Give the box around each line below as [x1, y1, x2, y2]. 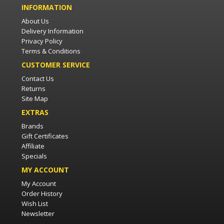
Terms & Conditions [21, 46, 80, 56]
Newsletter [21, 209, 54, 218]
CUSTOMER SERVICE [21, 60, 90, 70]
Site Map [21, 94, 48, 103]
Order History [21, 189, 62, 198]
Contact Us [21, 74, 54, 83]
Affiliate [21, 141, 44, 151]
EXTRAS [21, 107, 48, 117]
